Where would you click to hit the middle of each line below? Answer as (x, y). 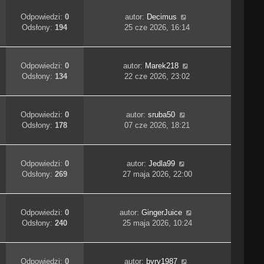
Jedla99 (161, 164)
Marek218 (161, 66)
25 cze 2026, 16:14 (157, 28)
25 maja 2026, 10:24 (157, 223)
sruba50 (162, 115)
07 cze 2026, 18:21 (157, 126)
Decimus (161, 17)
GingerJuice (161, 213)
